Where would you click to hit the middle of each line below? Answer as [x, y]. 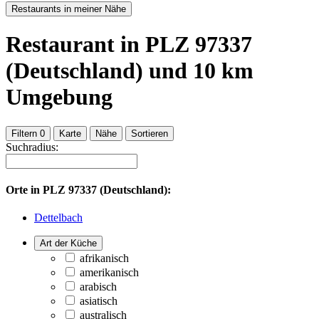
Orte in [24, 189]
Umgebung [59, 97]
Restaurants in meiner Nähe [69, 9]
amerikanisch [109, 273]
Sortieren [150, 133]
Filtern [24, 133]
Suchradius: [32, 147]
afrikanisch [104, 258]
